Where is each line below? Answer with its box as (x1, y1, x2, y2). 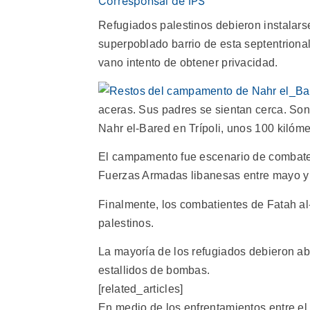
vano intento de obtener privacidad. (98, 56, 278, 69)
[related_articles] (98, 283, 183, 295)
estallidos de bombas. (98, 264, 210, 277)
